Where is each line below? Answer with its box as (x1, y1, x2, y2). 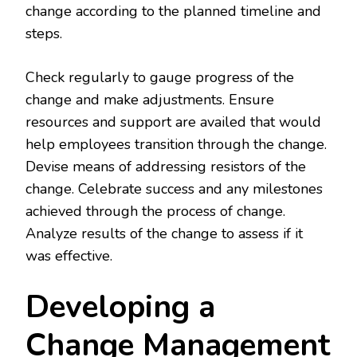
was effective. (25, 246, 112, 266)
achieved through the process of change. (25, 202, 285, 222)
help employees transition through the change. (25, 135, 327, 155)
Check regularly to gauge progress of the (25, 68, 294, 88)
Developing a (25, 286, 215, 329)
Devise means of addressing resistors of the (25, 157, 306, 177)
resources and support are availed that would (25, 112, 321, 132)
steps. (25, 24, 62, 44)
